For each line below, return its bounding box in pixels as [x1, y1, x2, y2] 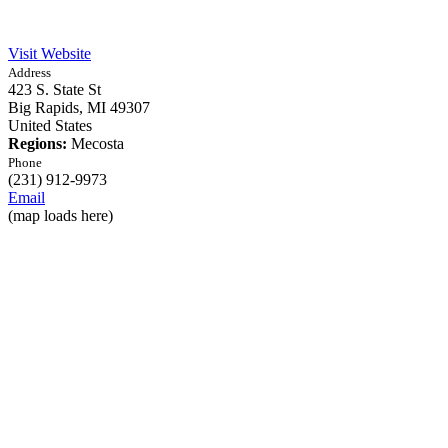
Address [8, 65, 51, 81]
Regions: [8, 135, 71, 153]
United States [8, 117, 92, 135]
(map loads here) [8, 207, 113, 225]
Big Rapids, [8, 99, 87, 117]
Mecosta [71, 135, 124, 153]
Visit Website [8, 45, 91, 63]
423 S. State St [8, 81, 101, 99]
